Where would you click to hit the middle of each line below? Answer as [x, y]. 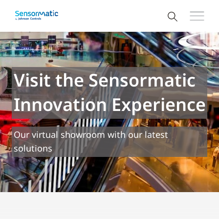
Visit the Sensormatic [105, 80]
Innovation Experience [110, 104]
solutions [33, 148]
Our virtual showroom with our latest [91, 134]
